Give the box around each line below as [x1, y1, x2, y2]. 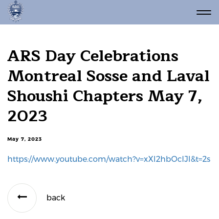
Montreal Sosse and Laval [7, 63, 210, 89]
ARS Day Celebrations [7, 43, 178, 69]
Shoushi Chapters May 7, [7, 83, 202, 109]
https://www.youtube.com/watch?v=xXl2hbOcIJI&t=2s [7, 154, 210, 164]
